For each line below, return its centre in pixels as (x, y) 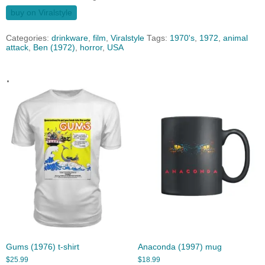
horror (91, 48)
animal (235, 38)
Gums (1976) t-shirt (43, 247)
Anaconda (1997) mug (180, 247)
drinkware (70, 38)
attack (17, 48)
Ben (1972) (54, 48)
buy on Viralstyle (41, 13)
